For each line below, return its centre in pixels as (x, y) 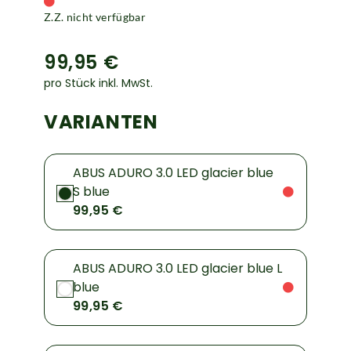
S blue (91, 192)
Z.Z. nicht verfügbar (95, 17)
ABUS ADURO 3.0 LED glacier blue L (177, 269)
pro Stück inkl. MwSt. (98, 83)
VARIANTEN (101, 122)
